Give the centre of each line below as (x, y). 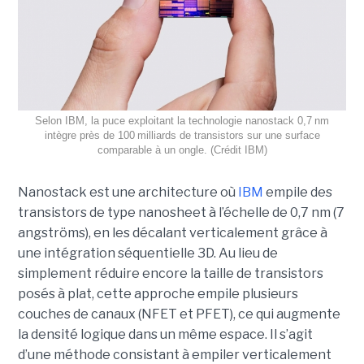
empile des (297, 193)
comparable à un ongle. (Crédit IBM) (182, 150)
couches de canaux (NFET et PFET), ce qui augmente (179, 314)
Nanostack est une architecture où (128, 193)
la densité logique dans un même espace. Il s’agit (165, 335)
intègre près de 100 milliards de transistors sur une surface (182, 136)
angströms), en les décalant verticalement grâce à (172, 233)
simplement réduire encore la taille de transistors (170, 274)
